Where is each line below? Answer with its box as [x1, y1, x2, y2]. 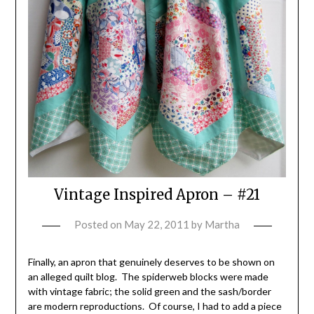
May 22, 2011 [124, 217, 189, 231]
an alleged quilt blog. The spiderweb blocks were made [27, 270, 268, 282]
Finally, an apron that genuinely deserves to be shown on [27, 255, 275, 268]
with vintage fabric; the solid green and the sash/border [27, 285, 271, 297]
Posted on [74, 217, 124, 231]
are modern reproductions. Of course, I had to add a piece [27, 299, 282, 312]
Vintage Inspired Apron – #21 [54, 185, 260, 203]
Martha [205, 217, 240, 231]
